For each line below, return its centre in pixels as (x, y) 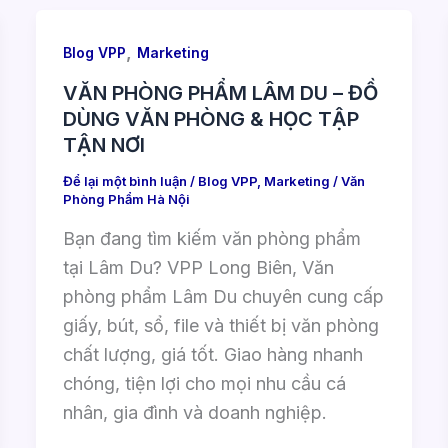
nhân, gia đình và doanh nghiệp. (194, 412)
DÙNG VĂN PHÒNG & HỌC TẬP (210, 119)
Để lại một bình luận (124, 181)
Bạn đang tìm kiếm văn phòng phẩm (211, 238)
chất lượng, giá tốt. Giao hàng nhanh (212, 354)
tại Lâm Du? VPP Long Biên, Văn (198, 267)
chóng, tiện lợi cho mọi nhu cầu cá (204, 383)
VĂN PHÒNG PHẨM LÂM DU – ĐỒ (220, 93)
